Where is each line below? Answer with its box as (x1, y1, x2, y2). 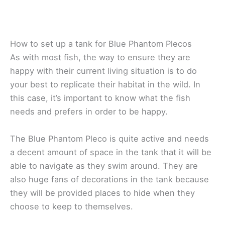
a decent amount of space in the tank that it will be (10, 147, 211, 157)
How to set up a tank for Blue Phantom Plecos (10, 39, 192, 49)
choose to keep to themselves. (10, 201, 133, 211)
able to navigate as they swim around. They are (10, 160, 198, 171)
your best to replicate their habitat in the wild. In (10, 79, 200, 90)
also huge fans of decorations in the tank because (10, 174, 209, 184)
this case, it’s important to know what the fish (10, 93, 190, 103)
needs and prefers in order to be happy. (10, 106, 168, 117)
